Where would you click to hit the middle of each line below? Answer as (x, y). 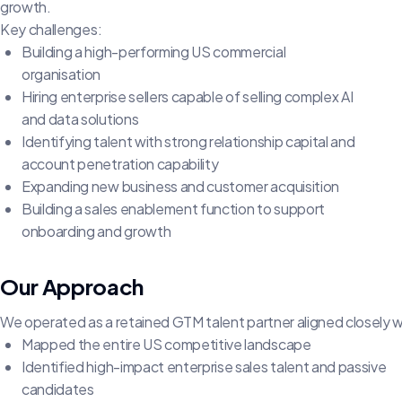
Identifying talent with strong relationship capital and (188, 141)
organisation (61, 74)
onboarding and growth (96, 231)
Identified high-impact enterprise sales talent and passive (204, 366)
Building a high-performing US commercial (154, 51)
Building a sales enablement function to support (173, 208)
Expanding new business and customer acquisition (180, 186)
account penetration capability (120, 163)
